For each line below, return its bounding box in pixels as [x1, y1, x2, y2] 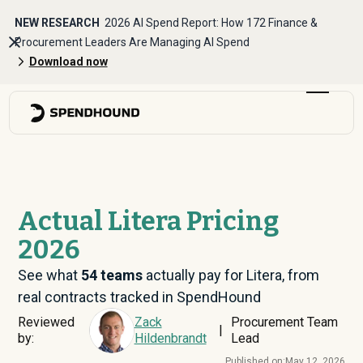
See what [18, 267, 82, 284]
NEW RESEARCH [14, 16, 105, 29]
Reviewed [18, 314, 75, 330]
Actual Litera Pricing [18, 206, 280, 237]
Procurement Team [231, 314, 338, 330]
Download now [28, 55, 108, 68]
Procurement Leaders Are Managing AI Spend [14, 36, 250, 49]
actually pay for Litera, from [143, 267, 320, 284]
